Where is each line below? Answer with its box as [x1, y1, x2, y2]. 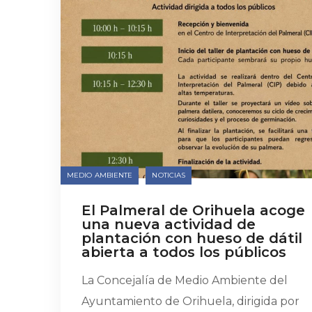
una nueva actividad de [81, 216, 256, 233]
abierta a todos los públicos [81, 244, 286, 260]
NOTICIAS [152, 171, 186, 180]
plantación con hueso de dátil [81, 230, 302, 247]
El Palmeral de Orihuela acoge [81, 202, 305, 219]
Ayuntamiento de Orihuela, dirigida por [81, 295, 299, 308]
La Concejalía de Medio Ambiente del [81, 274, 288, 287]
